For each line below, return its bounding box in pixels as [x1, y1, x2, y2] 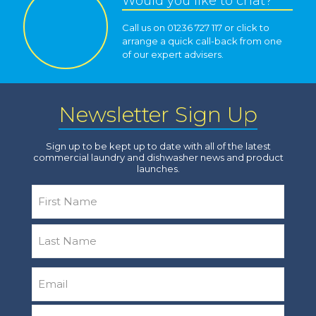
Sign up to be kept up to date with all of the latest [45, 140, 271, 152]
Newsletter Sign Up [59, 102, 257, 128]
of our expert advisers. [122, 49, 224, 61]
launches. [136, 163, 180, 175]
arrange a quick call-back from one [122, 35, 282, 47]
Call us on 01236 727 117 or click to [122, 22, 269, 34]
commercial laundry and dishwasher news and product [32, 152, 284, 164]
